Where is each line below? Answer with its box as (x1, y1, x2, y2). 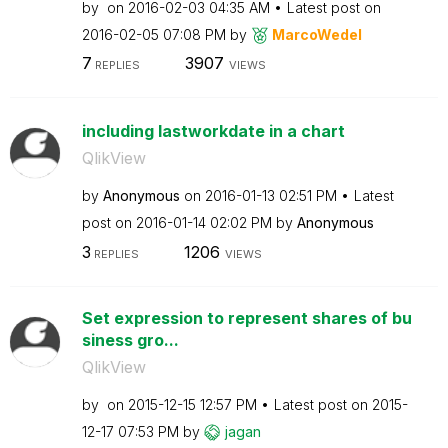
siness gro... (81, 329, 179, 350)
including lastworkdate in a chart (81, 121, 345, 141)
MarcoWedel (271, 25, 362, 43)
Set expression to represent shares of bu (81, 307, 412, 328)
